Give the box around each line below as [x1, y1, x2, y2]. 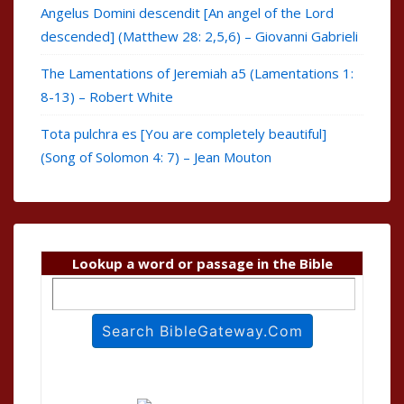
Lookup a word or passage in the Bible [71, 254, 333, 273]
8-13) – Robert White [41, 87, 173, 106]
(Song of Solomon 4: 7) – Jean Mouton [41, 148, 271, 167]
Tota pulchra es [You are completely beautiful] [41, 124, 326, 143]
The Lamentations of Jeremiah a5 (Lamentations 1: [41, 64, 353, 83]
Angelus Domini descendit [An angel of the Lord [41, 4, 334, 23]
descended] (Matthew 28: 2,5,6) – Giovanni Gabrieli [41, 27, 358, 46]
